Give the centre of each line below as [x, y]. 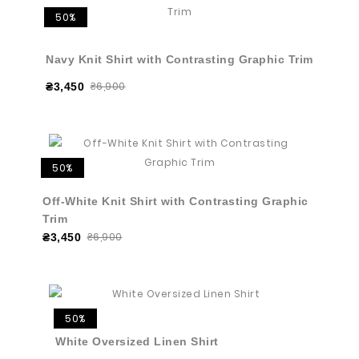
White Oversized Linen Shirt [137, 341]
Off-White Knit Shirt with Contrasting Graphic [175, 201]
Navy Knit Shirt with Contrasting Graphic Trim [179, 59]
